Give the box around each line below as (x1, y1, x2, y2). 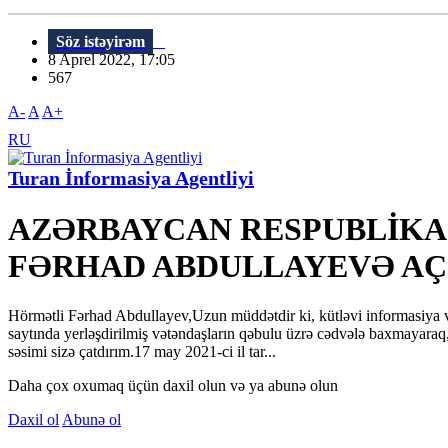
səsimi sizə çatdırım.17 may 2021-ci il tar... (8, 342, 276, 360)
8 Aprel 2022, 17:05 (48, 51, 187, 69)
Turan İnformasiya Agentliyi (8, 167, 254, 190)
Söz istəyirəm (56, 33, 145, 51)
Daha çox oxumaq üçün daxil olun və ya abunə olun (8, 376, 338, 394)
